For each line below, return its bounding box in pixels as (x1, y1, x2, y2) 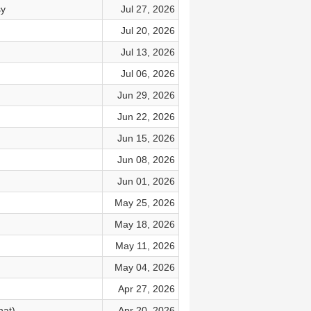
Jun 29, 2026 (117, 90, 175, 101)
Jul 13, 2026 (120, 47, 175, 58)
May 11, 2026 (115, 240, 175, 251)
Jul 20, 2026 (120, 25, 175, 36)
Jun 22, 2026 (117, 111, 175, 122)
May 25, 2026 (114, 197, 175, 208)
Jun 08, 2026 (117, 154, 175, 165)
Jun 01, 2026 (117, 176, 175, 187)
